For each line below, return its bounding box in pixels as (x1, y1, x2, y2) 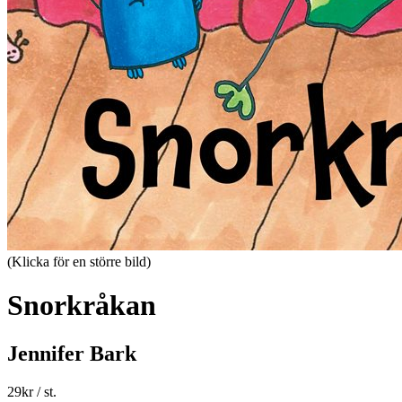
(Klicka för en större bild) (7, 254, 151, 269)
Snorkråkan (7, 289, 156, 322)
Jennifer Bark (7, 341, 136, 365)
